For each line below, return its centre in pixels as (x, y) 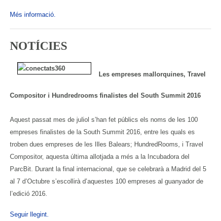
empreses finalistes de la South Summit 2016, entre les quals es (102, 132)
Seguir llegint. (29, 214)
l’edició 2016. (29, 193)
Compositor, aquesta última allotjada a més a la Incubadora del (100, 156)
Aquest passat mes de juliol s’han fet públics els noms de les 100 (104, 119)
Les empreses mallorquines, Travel (152, 74)
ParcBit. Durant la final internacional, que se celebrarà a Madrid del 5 (108, 169)
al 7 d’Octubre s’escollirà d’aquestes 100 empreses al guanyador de (107, 181)
